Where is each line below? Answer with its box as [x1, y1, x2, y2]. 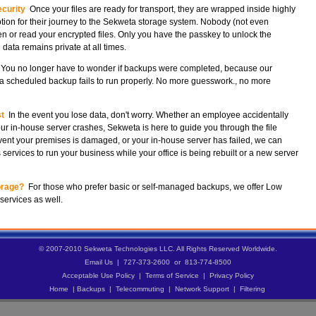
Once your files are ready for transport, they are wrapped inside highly [25, 4, 296, 14]
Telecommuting [115, 285, 164, 293]
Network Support [174, 285, 229, 293]
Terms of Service [145, 272, 199, 279]
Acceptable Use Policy [62, 272, 135, 279]
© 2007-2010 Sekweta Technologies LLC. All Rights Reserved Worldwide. [39, 245, 277, 253]
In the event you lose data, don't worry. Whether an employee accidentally [4, 110, 288, 120]
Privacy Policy [209, 272, 254, 279]
